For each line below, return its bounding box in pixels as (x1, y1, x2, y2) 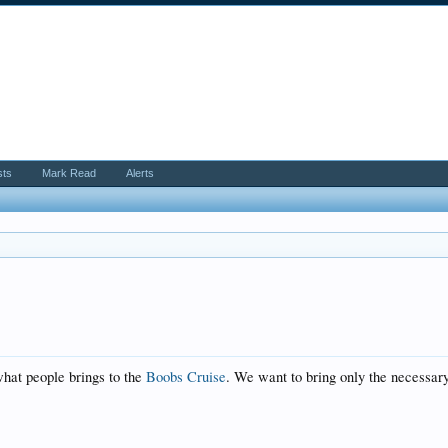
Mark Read (42, 167, 97, 179)
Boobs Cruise (146, 367, 227, 386)
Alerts (126, 167, 155, 179)
